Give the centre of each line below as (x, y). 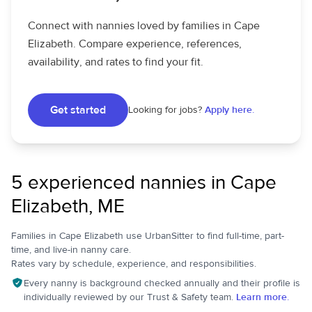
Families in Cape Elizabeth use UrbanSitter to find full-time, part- (148, 236)
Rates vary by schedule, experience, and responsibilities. (134, 264)
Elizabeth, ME (68, 206)
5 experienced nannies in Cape (144, 183)
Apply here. (229, 110)
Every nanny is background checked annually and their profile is (162, 283)
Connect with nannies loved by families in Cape (144, 26)
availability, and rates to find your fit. (116, 62)
